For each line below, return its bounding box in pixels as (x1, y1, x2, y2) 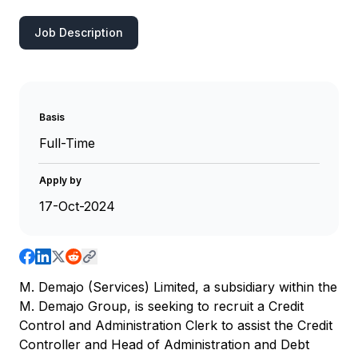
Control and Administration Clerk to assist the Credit (19, 317, 332, 333)
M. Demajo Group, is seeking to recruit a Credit (19, 298, 304, 314)
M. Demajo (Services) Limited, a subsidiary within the (19, 279, 337, 295)
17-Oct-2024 (39, 198, 115, 214)
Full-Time (39, 135, 95, 151)
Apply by (39, 174, 82, 186)
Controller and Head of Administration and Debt (19, 336, 309, 352)
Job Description (34, 26, 123, 39)
